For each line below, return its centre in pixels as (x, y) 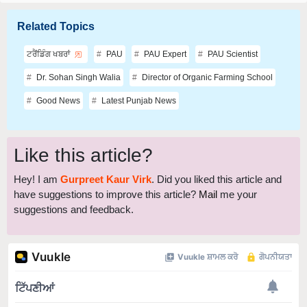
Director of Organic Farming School (206, 57)
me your (237, 173)
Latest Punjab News (138, 80)
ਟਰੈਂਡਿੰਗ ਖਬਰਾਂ (49, 33)
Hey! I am (37, 158)
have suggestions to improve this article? (106, 173)
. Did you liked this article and (217, 158)
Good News (57, 80)
